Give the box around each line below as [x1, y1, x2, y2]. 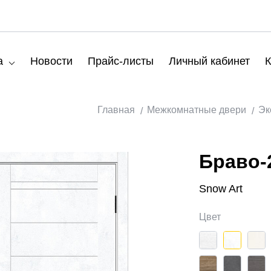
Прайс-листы [88, 54, 154, 67]
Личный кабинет [169, 54, 250, 67]
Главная [97, 105, 135, 115]
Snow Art [199, 183, 243, 195]
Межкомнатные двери [146, 105, 246, 115]
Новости [30, 54, 73, 67]
